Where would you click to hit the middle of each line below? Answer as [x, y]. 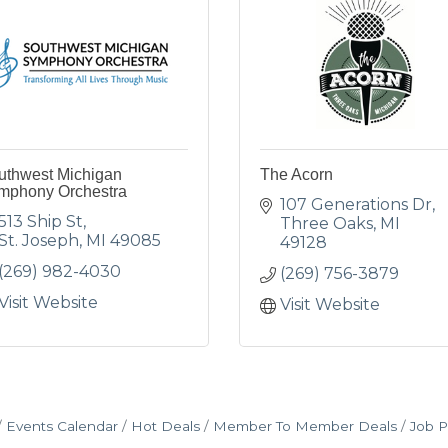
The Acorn [296, 174]
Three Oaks [326, 223]
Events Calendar [61, 426]
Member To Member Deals [304, 426]
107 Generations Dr [356, 204]
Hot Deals [165, 426]
